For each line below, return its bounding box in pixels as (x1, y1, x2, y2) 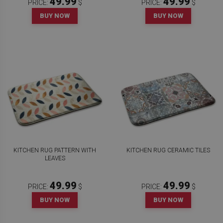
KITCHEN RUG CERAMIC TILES (126, 147, 210, 154)
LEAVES (44, 155, 65, 162)
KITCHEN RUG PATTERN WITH (13, 147, 96, 154)
